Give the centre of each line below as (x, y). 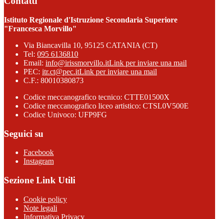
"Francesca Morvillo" (40, 29)
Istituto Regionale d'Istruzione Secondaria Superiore (91, 20)
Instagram (39, 161)
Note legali (40, 208)
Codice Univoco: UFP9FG (65, 115)
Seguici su (24, 133)
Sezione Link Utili (40, 180)
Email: (34, 63)
